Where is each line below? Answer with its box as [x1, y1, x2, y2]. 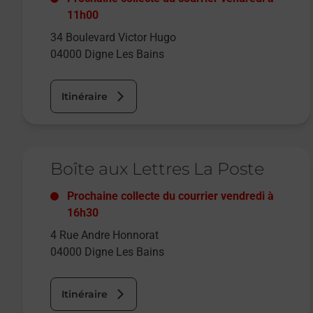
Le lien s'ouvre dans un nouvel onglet [22, 147, 216, 160]
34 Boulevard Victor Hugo [50, 31, 176, 45]
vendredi [221, 189, 265, 203]
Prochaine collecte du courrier [67, 189, 221, 203]
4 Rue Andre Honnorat [50, 228, 159, 242]
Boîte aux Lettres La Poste [50, 159, 264, 180]
